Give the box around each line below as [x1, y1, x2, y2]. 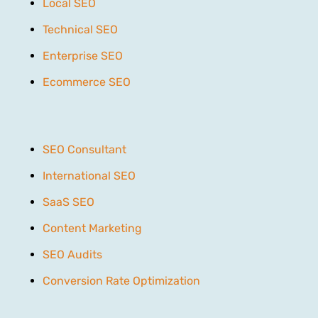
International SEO [43, 168, 136, 182]
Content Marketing [43, 221, 142, 235]
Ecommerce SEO [43, 75, 131, 89]
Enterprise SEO [43, 48, 123, 62]
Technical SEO [43, 22, 118, 36]
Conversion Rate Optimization [43, 273, 200, 287]
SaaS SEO [43, 194, 94, 209]
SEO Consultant [43, 142, 126, 156]
